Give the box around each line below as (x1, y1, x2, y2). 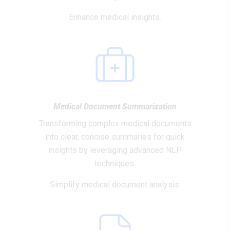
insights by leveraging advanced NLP (48, 145, 182, 155)
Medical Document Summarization (53, 102, 177, 111)
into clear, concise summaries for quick (45, 132, 185, 142)
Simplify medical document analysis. (49, 180, 181, 189)
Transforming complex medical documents (39, 119, 191, 128)
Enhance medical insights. (69, 12, 161, 22)
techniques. (94, 159, 136, 168)
